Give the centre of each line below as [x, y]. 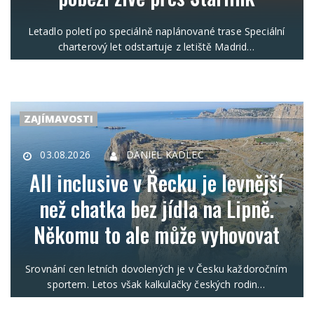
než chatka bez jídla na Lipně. [156, 209]
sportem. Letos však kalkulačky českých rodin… [156, 285]
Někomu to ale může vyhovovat [156, 235]
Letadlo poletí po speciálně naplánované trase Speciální [156, 32]
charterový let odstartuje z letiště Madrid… [156, 47]
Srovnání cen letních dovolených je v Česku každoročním [156, 269]
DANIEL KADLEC [165, 155]
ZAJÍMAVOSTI [59, 119]
